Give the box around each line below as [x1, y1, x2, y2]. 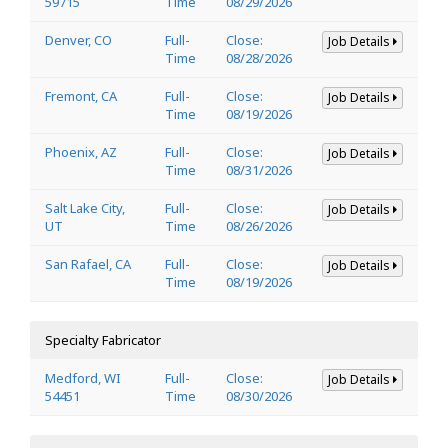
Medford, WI [45, 368, 121, 387]
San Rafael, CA [45, 254, 131, 273]
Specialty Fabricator [45, 330, 161, 349]
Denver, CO [45, 30, 112, 49]
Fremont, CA [45, 86, 117, 105]
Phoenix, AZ [45, 142, 117, 161]
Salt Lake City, [45, 198, 125, 217]
